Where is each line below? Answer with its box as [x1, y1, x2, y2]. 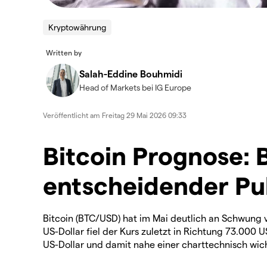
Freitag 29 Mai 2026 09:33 [102, 111, 187, 119]
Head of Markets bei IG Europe [79, 82, 191, 92]
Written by [46, 48, 82, 57]
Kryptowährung [48, 22, 106, 32]
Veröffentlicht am [43, 111, 102, 119]
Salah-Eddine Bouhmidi [79, 68, 182, 79]
